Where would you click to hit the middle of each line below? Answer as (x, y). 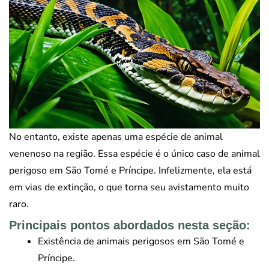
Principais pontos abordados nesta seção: (130, 225)
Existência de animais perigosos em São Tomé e (141, 241)
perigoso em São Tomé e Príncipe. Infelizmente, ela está (130, 170)
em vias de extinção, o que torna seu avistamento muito (129, 187)
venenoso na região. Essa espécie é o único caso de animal (134, 153)
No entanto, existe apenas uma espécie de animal (116, 137)
